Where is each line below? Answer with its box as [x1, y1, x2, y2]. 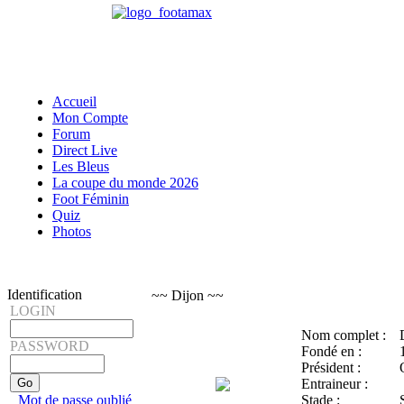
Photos [52, 224, 91, 239]
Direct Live [52, 142, 117, 158]
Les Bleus [52, 159, 109, 174]
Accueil [52, 94, 96, 109]
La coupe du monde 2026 [52, 175, 198, 190]
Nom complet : [301, 327, 386, 343]
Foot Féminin [52, 191, 129, 207]
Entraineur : [301, 376, 368, 391]
